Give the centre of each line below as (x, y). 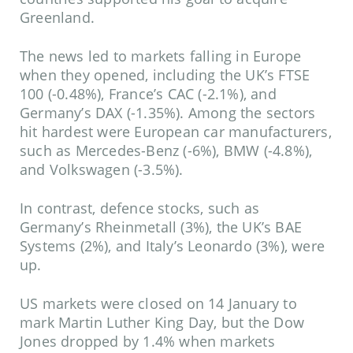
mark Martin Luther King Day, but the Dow (162, 323)
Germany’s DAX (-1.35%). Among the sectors (168, 113)
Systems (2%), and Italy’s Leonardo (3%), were (173, 246)
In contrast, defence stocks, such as (140, 208)
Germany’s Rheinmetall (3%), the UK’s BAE (161, 227)
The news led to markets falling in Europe (161, 56)
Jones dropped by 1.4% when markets (147, 342)
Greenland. (57, 18)
